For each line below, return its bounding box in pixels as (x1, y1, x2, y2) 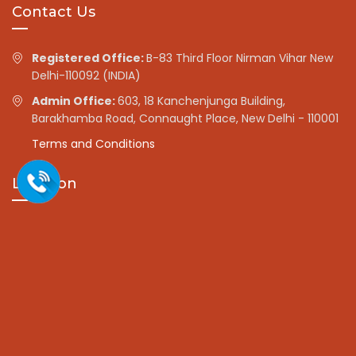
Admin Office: (32, 92, 118, 109)
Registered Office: (32, 49, 146, 66)
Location (12, 174, 77, 192)
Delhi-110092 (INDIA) (32, 67, 141, 83)
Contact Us (12, 2, 95, 21)
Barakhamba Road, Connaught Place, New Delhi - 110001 (32, 110, 339, 126)
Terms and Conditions (32, 135, 155, 152)
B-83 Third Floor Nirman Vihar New (146, 49, 333, 66)
